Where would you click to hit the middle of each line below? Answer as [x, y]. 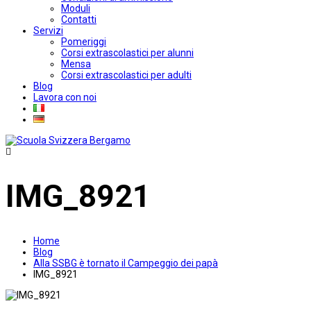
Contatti [79, 19]
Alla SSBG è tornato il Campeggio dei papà [126, 263]
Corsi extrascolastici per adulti [126, 75]
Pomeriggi [84, 42]
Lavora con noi [65, 97]
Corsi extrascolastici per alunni [127, 53]
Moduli [76, 8]
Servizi [48, 31]
